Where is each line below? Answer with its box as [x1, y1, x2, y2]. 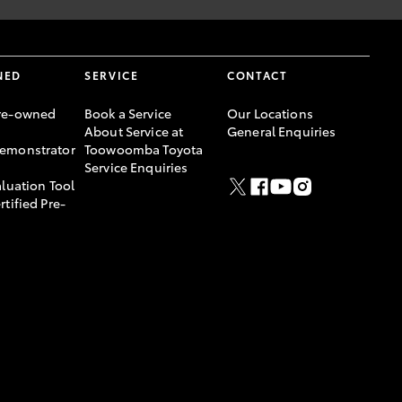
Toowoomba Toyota [84, 139, 204, 158]
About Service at [84, 121, 184, 140]
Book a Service [84, 103, 171, 122]
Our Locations [227, 103, 313, 122]
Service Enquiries [84, 157, 188, 176]
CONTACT [227, 66, 288, 83]
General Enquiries [227, 121, 336, 140]
